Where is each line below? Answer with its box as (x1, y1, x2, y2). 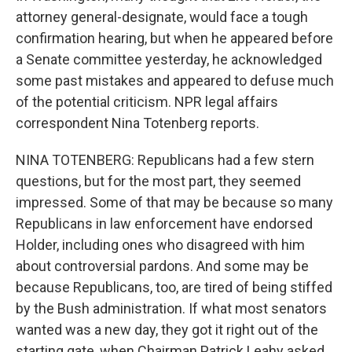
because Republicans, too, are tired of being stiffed (16, 279, 332, 295)
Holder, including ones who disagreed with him (16, 236, 305, 253)
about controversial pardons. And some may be (16, 258, 309, 274)
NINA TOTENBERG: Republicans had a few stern (16, 152, 314, 168)
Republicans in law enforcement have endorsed (16, 215, 313, 232)
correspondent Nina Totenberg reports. (16, 115, 259, 131)
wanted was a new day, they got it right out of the (16, 321, 318, 338)
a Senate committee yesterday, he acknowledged (16, 51, 322, 68)
